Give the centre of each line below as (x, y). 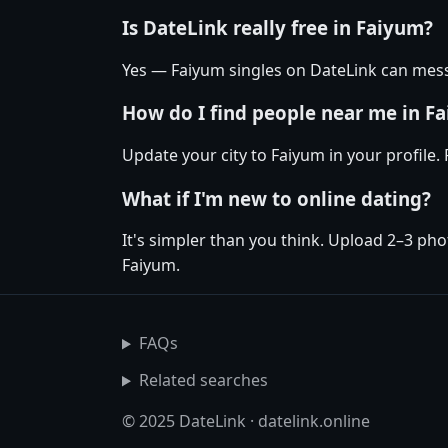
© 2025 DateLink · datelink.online (246, 421)
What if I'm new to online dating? (276, 198)
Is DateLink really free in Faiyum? (277, 27)
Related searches (203, 380)
